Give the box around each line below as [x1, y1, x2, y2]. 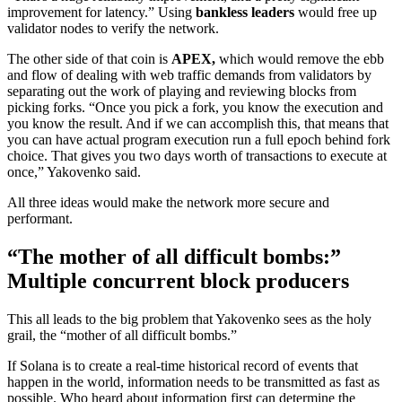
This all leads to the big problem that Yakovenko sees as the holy [7, 310, 371, 327]
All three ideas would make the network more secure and [7, 194, 329, 210]
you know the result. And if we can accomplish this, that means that [7, 115, 389, 131]
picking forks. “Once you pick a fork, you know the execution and [7, 99, 383, 115]
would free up [294, 4, 377, 20]
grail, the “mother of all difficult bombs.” [7, 327, 237, 343]
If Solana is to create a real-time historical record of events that [7, 357, 358, 373]
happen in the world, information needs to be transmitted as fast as [7, 373, 380, 389]
